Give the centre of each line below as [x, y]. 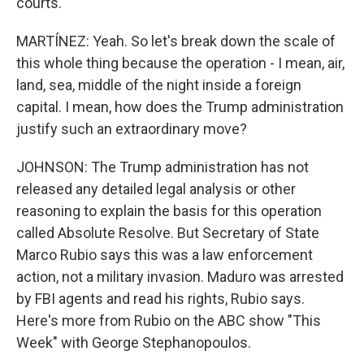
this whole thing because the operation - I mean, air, [180, 63]
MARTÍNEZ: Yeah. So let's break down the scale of [176, 41]
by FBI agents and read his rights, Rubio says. [160, 299]
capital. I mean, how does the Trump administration [180, 107]
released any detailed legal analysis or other [156, 189]
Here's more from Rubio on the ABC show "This [169, 321]
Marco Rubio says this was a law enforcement [165, 255]
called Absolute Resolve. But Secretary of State [168, 233]
